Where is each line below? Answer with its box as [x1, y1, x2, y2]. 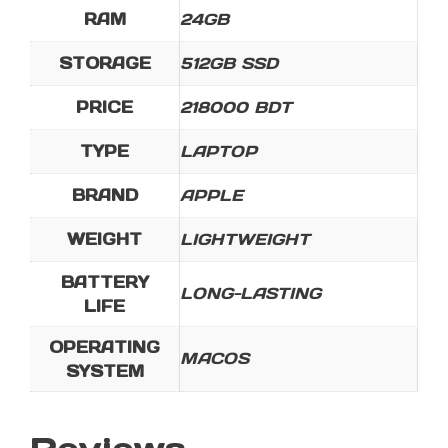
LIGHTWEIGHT [180, 229, 310, 250]
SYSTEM [65, 361, 144, 382]
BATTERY [60, 272, 149, 293]
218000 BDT [180, 97, 292, 118]
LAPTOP [180, 141, 257, 162]
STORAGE [58, 53, 151, 74]
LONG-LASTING [180, 283, 321, 304]
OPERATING [49, 337, 160, 358]
